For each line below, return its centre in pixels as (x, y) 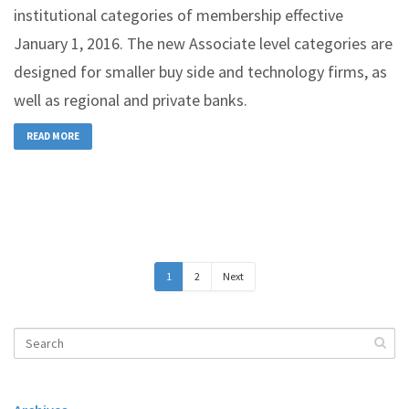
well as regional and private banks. (131, 100)
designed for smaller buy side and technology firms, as (200, 72)
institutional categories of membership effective (178, 15)
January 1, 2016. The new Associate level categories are (203, 43)
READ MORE (53, 136)
